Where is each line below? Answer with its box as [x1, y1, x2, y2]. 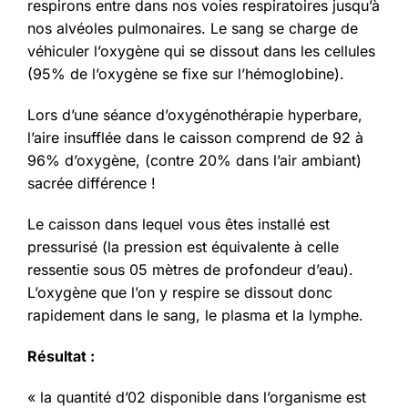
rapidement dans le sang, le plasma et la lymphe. [27, 306, 363, 325]
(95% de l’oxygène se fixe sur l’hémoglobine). [27, 65, 344, 84]
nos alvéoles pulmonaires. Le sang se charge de [27, 19, 358, 38]
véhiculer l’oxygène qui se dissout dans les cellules [27, 42, 375, 61]
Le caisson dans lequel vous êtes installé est [27, 215, 330, 234]
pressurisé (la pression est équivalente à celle [27, 238, 339, 257]
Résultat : [27, 347, 95, 366]
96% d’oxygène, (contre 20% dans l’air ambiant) [27, 151, 362, 170]
